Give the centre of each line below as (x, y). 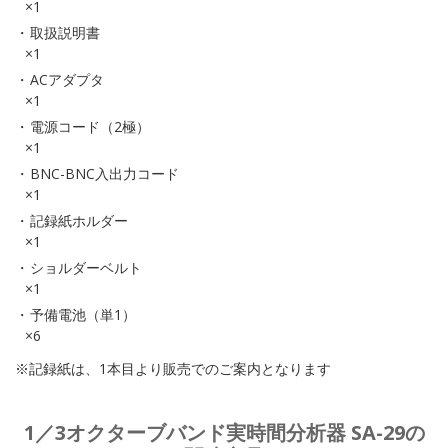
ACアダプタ (67, 79)
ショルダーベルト (86, 267)
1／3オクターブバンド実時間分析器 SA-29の (224, 432)
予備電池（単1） (83, 314)
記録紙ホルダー (79, 220)
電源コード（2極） (90, 126)
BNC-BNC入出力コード (104, 173)
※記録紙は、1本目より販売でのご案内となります (173, 368)
